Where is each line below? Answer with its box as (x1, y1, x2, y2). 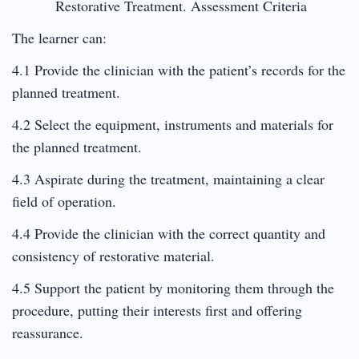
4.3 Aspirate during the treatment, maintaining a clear (12, 168, 325, 188)
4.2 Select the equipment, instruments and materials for (12, 114, 333, 134)
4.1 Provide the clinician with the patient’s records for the (12, 59, 345, 79)
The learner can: (12, 27, 107, 47)
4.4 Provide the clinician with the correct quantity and (12, 223, 325, 243)
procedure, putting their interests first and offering (12, 300, 302, 320)
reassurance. (12, 322, 83, 342)
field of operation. (12, 191, 116, 211)
